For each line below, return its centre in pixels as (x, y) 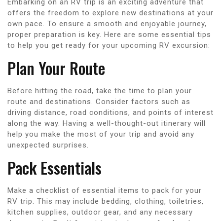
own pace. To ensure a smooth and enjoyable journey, (107, 23)
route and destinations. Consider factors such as (99, 101)
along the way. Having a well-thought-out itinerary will (107, 123)
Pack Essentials (55, 167)
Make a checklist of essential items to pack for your (105, 190)
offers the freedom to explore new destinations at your (110, 13)
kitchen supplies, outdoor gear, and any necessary (100, 212)
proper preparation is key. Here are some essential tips (109, 34)
